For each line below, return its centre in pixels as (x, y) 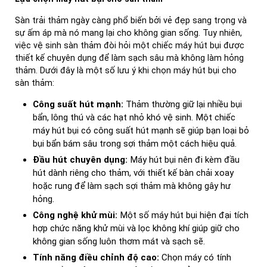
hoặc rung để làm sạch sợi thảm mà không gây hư (132, 186)
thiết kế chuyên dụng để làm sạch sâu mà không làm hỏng (129, 58)
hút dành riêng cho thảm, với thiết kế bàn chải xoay (133, 173)
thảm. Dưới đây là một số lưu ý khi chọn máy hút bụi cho (126, 70)
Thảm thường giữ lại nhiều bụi (183, 104)
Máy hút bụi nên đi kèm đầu (184, 159)
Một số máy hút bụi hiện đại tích (183, 215)
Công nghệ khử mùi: (75, 215)
